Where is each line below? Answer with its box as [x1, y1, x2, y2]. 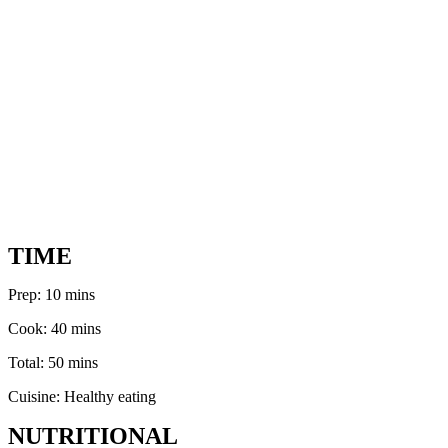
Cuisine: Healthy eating [8, 388, 156, 405]
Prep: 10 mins [8, 286, 95, 303]
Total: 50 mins [8, 354, 98, 371]
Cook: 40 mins [8, 320, 101, 337]
